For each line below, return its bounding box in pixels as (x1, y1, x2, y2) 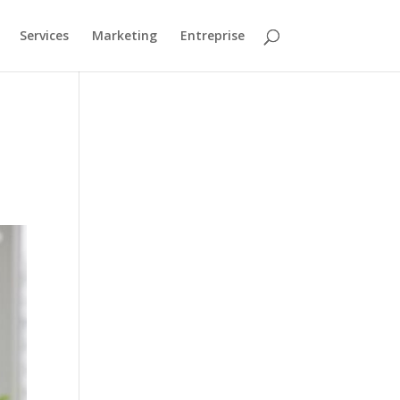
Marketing (91, 27, 157, 44)
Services (19, 27, 69, 44)
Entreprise (179, 27, 245, 44)
